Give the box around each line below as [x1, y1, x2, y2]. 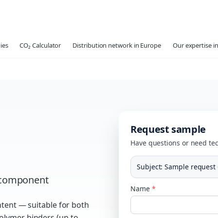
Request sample [130, 123, 206, 136]
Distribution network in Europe [73, 41, 161, 50]
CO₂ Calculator [19, 41, 61, 50]
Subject [137, 162, 161, 171]
